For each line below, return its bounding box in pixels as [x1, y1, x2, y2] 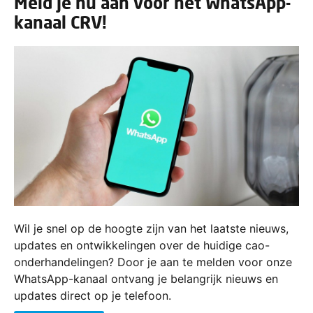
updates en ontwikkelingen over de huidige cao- [14, 238, 270, 253]
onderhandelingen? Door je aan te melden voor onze [14, 255, 292, 270]
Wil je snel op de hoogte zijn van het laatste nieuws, [14, 221, 289, 236]
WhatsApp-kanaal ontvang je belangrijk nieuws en [14, 272, 278, 286]
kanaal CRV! [14, 11, 107, 32]
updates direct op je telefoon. [14, 289, 171, 303]
